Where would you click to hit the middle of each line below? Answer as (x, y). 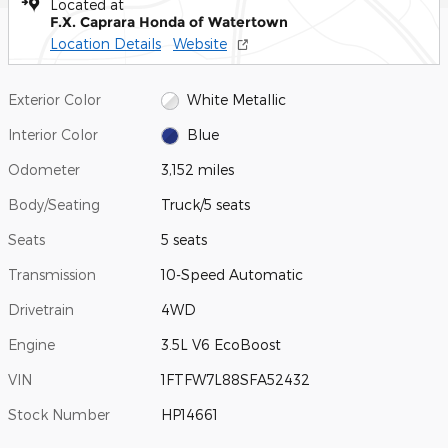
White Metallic (236, 99)
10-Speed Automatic (232, 274)
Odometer (44, 169)
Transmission (52, 274)
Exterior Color (54, 99)
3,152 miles (198, 169)
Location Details (105, 43)
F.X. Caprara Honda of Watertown (169, 21)
